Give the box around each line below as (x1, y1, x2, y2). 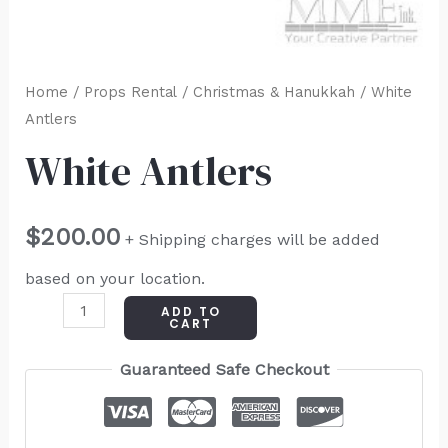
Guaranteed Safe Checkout (119, 360, 329, 380)
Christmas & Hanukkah (192, 82, 355, 101)
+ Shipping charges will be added (124, 230, 380, 250)
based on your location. (24, 269, 205, 289)
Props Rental (83, 82, 177, 101)
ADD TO (160, 303, 221, 321)
